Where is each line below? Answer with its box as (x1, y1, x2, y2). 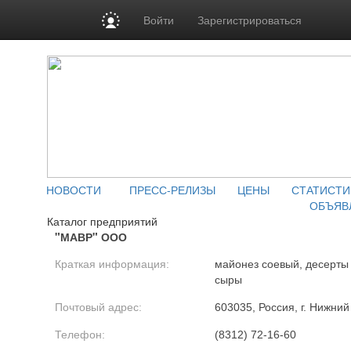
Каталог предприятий (47, 213, 157, 229)
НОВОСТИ (46, 182, 101, 197)
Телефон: (55, 328, 105, 341)
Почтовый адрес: (55, 301, 142, 313)
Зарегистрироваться (197, 12, 302, 27)
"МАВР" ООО (55, 229, 127, 244)
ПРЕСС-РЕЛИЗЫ (129, 182, 215, 197)
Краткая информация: (55, 258, 169, 270)
